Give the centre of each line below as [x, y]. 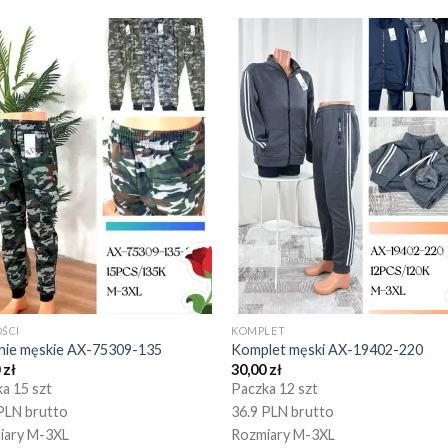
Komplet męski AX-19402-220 [327, 350]
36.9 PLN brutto [283, 411]
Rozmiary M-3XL [283, 434]
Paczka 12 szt [275, 388]
